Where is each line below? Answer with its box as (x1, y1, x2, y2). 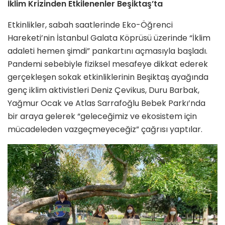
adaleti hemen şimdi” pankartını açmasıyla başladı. (8, 45, 207, 57)
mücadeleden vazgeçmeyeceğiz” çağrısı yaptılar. (8, 123, 202, 135)
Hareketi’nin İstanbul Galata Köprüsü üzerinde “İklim (8, 32, 210, 44)
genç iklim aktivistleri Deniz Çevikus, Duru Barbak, (8, 84, 199, 96)
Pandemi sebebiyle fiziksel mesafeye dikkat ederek (8, 58, 208, 70)
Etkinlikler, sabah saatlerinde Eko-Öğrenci (8, 19, 173, 31)
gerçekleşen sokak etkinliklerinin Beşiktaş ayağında (8, 71, 208, 83)
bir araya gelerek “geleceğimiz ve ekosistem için (8, 110, 197, 122)
